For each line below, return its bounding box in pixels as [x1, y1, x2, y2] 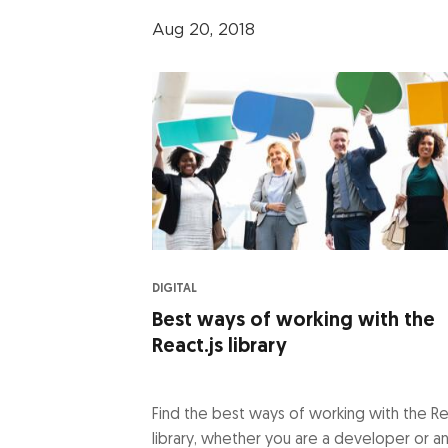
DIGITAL [152, 282, 197, 295]
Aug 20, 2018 [152, 21, 255, 38]
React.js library [152, 336, 287, 357]
